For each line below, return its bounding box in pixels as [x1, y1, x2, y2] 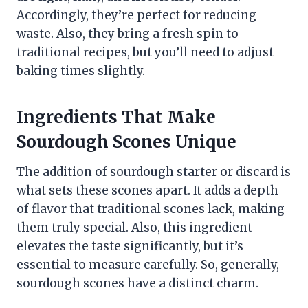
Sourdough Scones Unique [16, 131, 236, 153]
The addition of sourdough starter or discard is [16, 164, 291, 180]
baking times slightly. [16, 63, 145, 79]
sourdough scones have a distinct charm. [16, 276, 258, 291]
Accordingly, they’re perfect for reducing [16, 8, 256, 23]
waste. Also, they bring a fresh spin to [16, 26, 239, 42]
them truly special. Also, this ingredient [16, 220, 252, 236]
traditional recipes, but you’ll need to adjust [16, 45, 274, 60]
